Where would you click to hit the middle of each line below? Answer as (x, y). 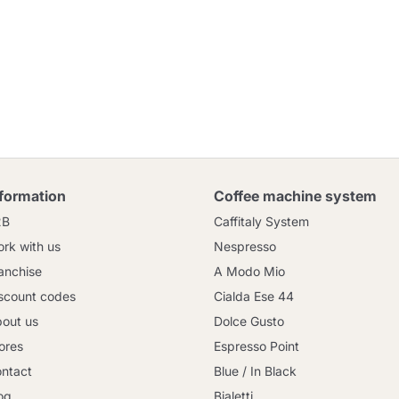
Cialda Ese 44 (254, 296)
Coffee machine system (295, 196)
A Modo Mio (249, 271)
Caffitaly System (261, 221)
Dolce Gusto (249, 321)
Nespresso (245, 246)
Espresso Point (256, 346)
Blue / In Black (255, 371)
